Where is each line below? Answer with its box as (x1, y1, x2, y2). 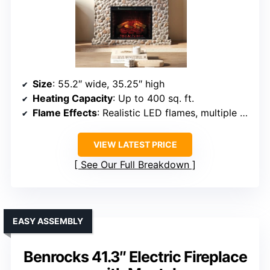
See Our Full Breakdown (81, 159, 189, 171)
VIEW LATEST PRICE (93, 139, 177, 150)
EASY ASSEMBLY (13, 216, 83, 227)
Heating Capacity (33, 92, 113, 105)
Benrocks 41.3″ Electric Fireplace (23, 248, 247, 266)
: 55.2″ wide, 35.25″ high (52, 78, 165, 90)
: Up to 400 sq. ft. (113, 92, 194, 105)
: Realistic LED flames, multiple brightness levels (97, 107, 240, 119)
